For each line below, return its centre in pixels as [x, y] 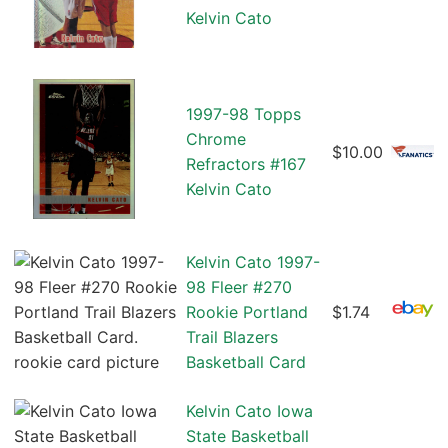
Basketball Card [246, 362]
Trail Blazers [232, 337]
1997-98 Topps [243, 114]
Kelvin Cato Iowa [249, 411]
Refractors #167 [246, 164]
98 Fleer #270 [239, 287]
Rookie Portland [247, 312]
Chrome [216, 139]
